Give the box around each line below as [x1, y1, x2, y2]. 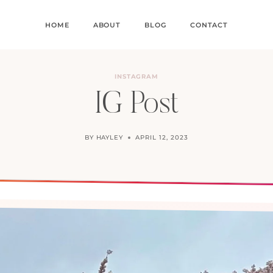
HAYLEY [96, 133, 124, 141]
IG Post [94, 90, 179, 121]
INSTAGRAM [114, 73, 159, 80]
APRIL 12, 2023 [135, 133, 188, 141]
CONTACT [190, 20, 228, 29]
